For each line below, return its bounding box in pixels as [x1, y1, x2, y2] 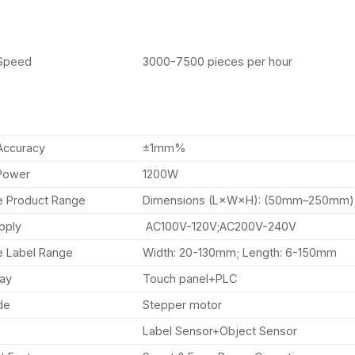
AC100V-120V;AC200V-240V [143, 219, 297, 234]
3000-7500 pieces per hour [143, 55, 293, 69]
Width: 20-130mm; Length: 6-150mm [143, 246, 338, 260]
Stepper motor [143, 298, 223, 312]
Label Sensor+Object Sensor [143, 324, 298, 338]
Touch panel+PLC [143, 272, 238, 286]
